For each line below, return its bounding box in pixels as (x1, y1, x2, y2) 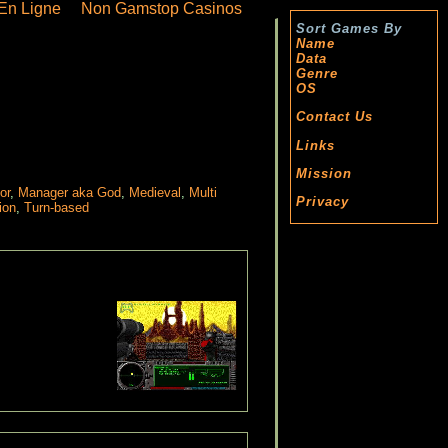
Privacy (296, 194, 349, 210)
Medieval (128, 185, 181, 201)
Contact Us (296, 109, 373, 125)
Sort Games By (296, 21, 402, 36)
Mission (296, 165, 352, 181)
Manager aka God (17, 185, 121, 201)
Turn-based (23, 200, 89, 216)
